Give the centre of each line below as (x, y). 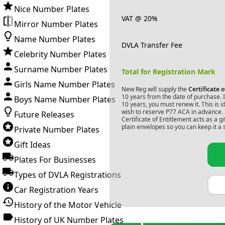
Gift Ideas (32, 145)
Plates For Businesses (55, 160)
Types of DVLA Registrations (68, 175)
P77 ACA (178, 112)
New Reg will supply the (154, 89)
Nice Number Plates (52, 9)
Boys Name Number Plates (65, 99)
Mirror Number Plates (56, 24)
